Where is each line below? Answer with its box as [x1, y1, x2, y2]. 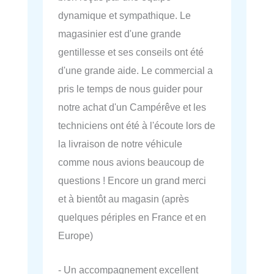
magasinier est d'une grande [58, 28, 181, 39]
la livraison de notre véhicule [58, 138, 182, 149]
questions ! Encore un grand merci [58, 174, 206, 186]
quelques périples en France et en [58, 211, 206, 223]
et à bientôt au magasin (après [58, 193, 189, 204]
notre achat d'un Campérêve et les [58, 101, 206, 113]
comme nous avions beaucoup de [58, 156, 204, 168]
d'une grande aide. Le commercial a [58, 64, 213, 76]
